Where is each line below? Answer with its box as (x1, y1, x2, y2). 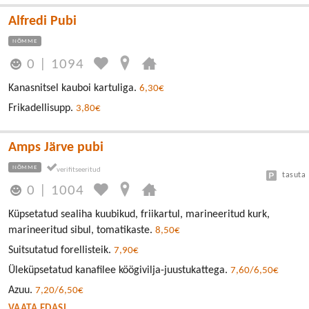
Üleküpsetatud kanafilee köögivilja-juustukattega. (8, 265, 230, 277)
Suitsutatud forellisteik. (8, 245, 114, 257)
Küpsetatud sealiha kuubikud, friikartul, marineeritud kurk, (8, 209, 270, 221)
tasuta (282, 171, 306, 180)
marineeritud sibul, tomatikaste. (8, 225, 155, 237)
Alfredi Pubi (8, 14, 77, 28)
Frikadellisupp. (8, 103, 76, 114)
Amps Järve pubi (8, 141, 103, 155)
